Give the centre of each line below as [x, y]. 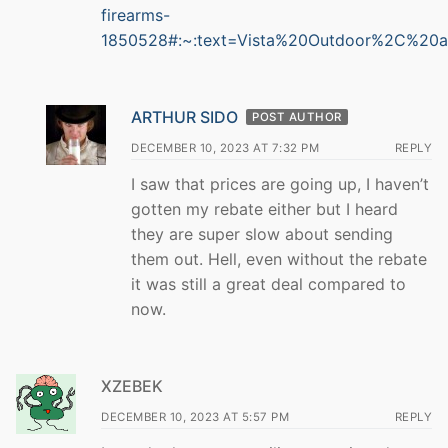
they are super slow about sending [262, 233]
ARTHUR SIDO [184, 116]
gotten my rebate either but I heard [264, 208]
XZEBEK [132, 385]
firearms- [135, 15]
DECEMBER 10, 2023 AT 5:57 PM [195, 416]
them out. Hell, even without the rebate [279, 258]
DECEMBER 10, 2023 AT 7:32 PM [225, 147]
